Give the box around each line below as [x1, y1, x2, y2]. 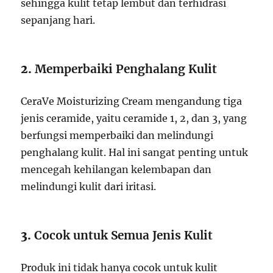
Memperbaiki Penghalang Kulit [35, 61, 218, 76]
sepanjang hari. [21, 13, 96, 26]
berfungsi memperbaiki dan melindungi [21, 129, 214, 141]
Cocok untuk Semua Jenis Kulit [34, 227, 213, 243]
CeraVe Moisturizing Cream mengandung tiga [21, 94, 243, 107]
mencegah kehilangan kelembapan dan [21, 163, 212, 175]
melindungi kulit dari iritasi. [21, 180, 157, 193]
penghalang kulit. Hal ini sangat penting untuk [21, 146, 249, 158]
